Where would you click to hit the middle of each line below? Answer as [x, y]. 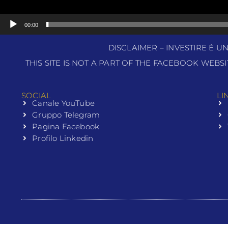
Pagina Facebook [66, 127]
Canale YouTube [64, 103]
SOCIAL [36, 96]
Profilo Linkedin [63, 138]
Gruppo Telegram [66, 115]
